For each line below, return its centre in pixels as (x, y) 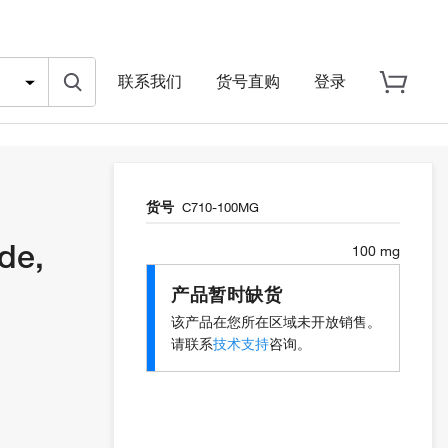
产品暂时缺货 (226, 294)
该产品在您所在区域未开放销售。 (276, 322)
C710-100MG (220, 207)
